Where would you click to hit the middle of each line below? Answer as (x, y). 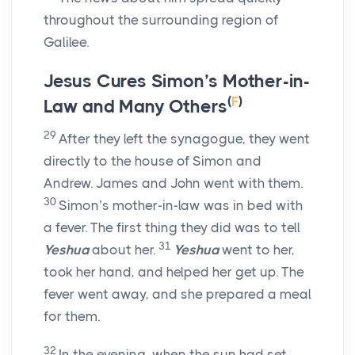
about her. (124, 250)
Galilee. (66, 42)
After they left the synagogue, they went (184, 139)
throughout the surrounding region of (161, 20)
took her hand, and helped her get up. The (174, 272)
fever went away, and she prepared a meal (177, 294)
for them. (72, 317)
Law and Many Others (136, 107)
